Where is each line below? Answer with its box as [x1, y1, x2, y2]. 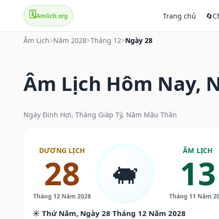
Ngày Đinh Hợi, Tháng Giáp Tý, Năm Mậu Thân [23, 109, 177, 119]
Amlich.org [36, 11, 68, 20]
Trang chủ [163, 11, 196, 21]
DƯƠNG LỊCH [39, 145, 85, 155]
